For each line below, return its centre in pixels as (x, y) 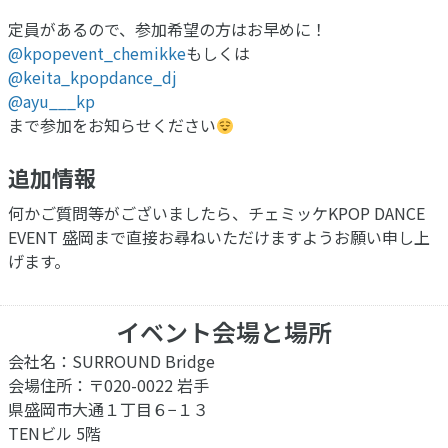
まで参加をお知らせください (112, 124)
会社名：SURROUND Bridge (111, 360)
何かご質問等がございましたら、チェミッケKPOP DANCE (216, 212)
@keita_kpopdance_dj (92, 76)
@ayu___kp (51, 100)
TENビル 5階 (54, 432)
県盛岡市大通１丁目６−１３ (108, 408)
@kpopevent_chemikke (97, 52)
